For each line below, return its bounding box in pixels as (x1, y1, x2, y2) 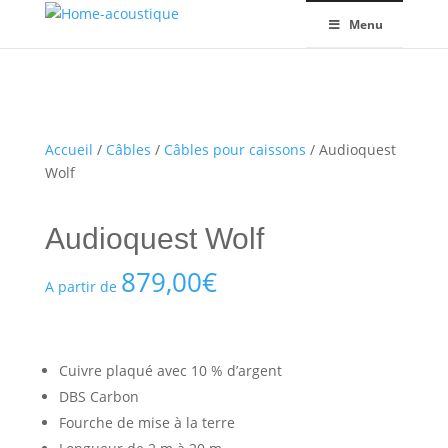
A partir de (44, 277, 121, 296)
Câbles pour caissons (163, 140, 306, 159)
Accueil (44, 140, 93, 159)
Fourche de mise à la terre (58, 413, 235, 432)
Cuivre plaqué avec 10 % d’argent (58, 361, 282, 380)
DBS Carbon (58, 387, 139, 406)
